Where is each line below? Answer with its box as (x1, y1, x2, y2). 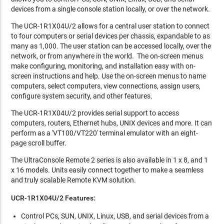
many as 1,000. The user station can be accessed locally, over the (11, 42, 211, 50)
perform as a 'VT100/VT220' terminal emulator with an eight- (11, 129, 198, 137)
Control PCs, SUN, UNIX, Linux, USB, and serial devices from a (21, 212, 209, 220)
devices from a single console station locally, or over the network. (11, 5, 210, 13)
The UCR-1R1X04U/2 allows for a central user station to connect (11, 22, 210, 30)
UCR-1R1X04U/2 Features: (11, 194, 96, 202)
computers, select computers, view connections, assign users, (11, 82, 201, 90)
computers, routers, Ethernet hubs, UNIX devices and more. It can (11, 119, 212, 127)
